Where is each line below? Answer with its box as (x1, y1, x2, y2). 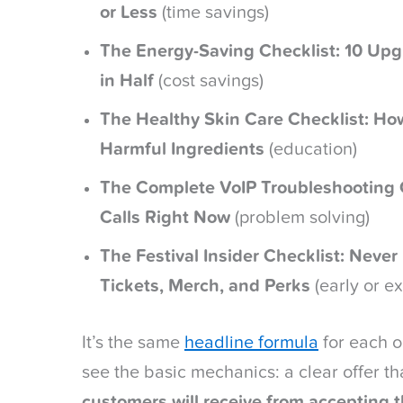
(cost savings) (154, 71, 264, 91)
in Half (100, 71, 154, 91)
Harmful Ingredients (100, 139, 264, 159)
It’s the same (82, 333, 184, 353)
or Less (100, 3, 157, 22)
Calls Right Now (100, 208, 230, 228)
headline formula (184, 333, 318, 353)
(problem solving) (230, 208, 370, 228)
